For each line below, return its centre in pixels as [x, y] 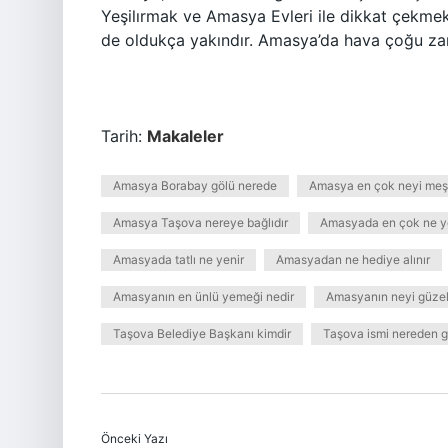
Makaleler [185, 136]
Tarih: [124, 136]
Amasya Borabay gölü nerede [195, 185]
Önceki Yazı [134, 438]
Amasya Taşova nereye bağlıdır [200, 222]
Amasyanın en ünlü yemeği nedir [203, 296]
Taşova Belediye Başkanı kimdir [202, 333]
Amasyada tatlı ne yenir [178, 259]
